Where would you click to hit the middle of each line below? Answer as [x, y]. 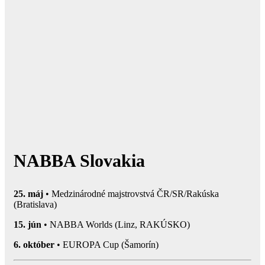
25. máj [28, 193]
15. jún [28, 224]
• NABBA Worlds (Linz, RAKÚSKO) [116, 224]
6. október [34, 244]
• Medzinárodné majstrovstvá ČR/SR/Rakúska [131, 193]
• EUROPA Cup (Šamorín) [106, 244]
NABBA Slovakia [79, 160]
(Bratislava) [35, 204]
